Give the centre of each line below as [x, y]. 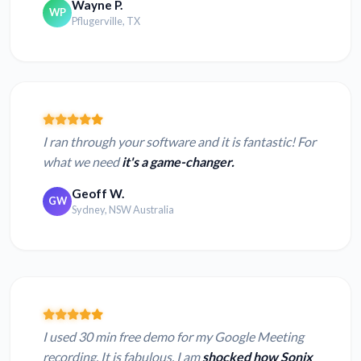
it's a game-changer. [178, 162]
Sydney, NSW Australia [123, 210]
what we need [82, 162]
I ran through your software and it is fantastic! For [179, 142]
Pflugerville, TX [106, 21]
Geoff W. [98, 194]
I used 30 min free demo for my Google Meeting [173, 337]
